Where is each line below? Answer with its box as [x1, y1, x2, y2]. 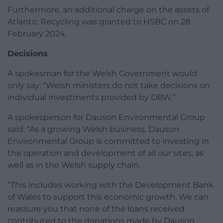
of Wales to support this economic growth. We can [7, 192, 209, 202]
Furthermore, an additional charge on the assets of [7, 5, 209, 15]
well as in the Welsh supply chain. [7, 160, 140, 170]
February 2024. [7, 29, 67, 39]
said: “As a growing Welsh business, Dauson [7, 124, 179, 134]
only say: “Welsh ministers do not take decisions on [7, 81, 210, 91]
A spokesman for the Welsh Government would [7, 69, 197, 79]
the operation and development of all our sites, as [7, 148, 204, 158]
